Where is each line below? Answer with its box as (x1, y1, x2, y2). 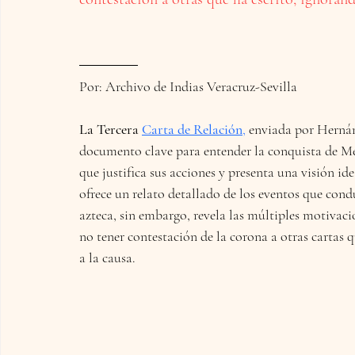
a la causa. (79, 248, 136, 266)
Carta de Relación (142, 120, 242, 138)
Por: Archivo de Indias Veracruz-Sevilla (79, 77, 297, 95)
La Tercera (79, 120, 142, 138)
